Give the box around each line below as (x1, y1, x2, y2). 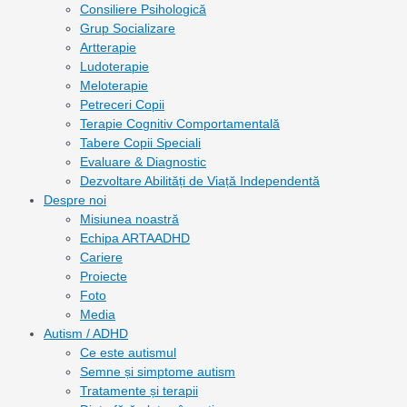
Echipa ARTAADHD (80, 231, 190, 245)
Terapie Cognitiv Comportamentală (80, 116, 280, 131)
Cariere (80, 250, 123, 264)
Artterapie (80, 40, 136, 55)
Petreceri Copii (80, 97, 164, 112)
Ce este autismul (80, 345, 176, 360)
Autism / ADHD (44, 326, 128, 341)
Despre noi (44, 193, 106, 207)
